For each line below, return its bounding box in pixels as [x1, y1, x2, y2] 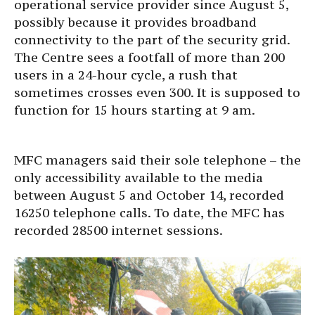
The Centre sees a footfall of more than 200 [14, 49, 285, 65]
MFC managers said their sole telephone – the [14, 151, 301, 168]
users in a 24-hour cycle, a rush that [14, 66, 238, 83]
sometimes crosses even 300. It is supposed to [14, 84, 300, 101]
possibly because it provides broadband [14, 13, 257, 30]
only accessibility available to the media [14, 169, 263, 186]
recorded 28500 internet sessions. [14, 221, 223, 238]
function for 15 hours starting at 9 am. [14, 101, 255, 118]
